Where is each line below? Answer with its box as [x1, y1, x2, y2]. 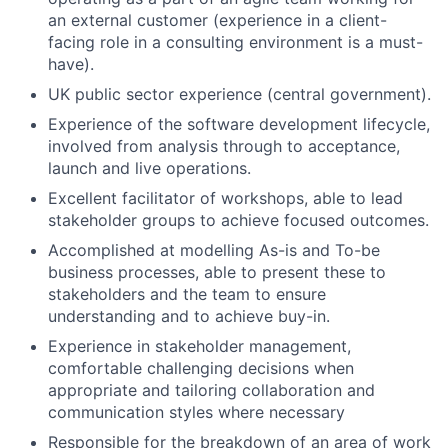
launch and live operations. [48, 157, 251, 178]
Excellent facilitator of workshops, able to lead [48, 187, 403, 208]
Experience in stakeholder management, [48, 335, 351, 356]
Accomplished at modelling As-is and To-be [48, 239, 380, 260]
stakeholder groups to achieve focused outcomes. [48, 209, 429, 230]
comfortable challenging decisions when [48, 357, 354, 378]
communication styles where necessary [48, 401, 345, 422]
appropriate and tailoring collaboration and [48, 379, 375, 400]
